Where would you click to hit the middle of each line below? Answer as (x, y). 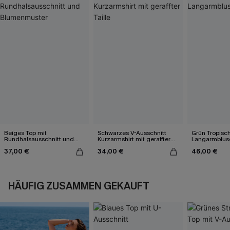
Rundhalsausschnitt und (39, 139)
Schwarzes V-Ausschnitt (132, 133)
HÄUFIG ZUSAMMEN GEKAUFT (79, 186)
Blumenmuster (25, 145)
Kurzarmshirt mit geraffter (134, 139)
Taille (105, 145)
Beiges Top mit (25, 133)
